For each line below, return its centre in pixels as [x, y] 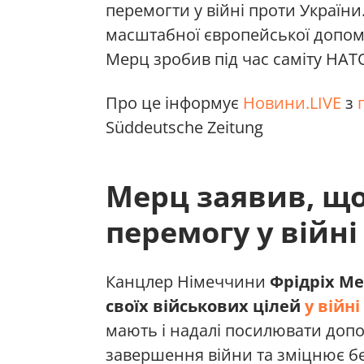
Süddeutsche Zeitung [184, 128]
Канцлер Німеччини [188, 282]
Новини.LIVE [292, 103]
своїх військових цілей [205, 306]
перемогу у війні [232, 232]
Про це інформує [174, 103]
